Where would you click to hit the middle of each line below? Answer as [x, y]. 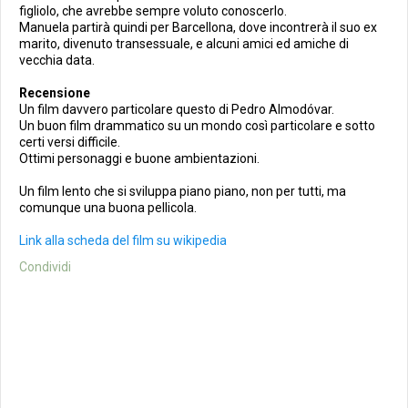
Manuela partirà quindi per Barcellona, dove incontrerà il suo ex [198, 27]
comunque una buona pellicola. [108, 207]
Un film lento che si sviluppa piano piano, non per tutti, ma [183, 191]
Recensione [55, 92]
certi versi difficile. [70, 142]
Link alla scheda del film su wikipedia [123, 240]
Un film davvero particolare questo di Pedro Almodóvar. [177, 109]
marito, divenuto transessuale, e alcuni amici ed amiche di [184, 43]
